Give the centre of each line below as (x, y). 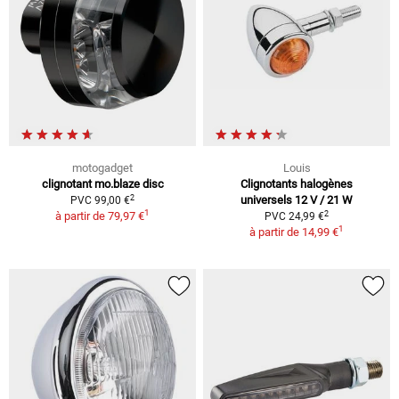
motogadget (102, 168)
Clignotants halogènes (297, 184)
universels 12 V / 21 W (297, 200)
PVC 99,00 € (100, 201)
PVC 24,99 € (294, 217)
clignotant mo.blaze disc (102, 184)
